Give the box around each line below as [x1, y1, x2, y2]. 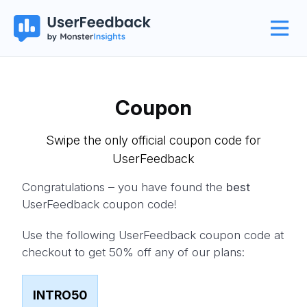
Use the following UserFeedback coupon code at [22, 228, 284, 242]
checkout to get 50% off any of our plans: [22, 245, 245, 259]
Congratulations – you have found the [22, 180, 226, 194]
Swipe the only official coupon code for [46, 132, 261, 147]
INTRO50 [33, 287, 87, 302]
